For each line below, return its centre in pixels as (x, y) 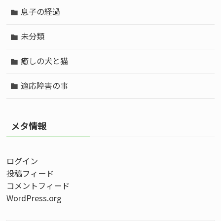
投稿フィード (30, 173)
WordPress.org (34, 198)
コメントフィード (38, 185)
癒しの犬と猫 (44, 61)
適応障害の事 (44, 85)
